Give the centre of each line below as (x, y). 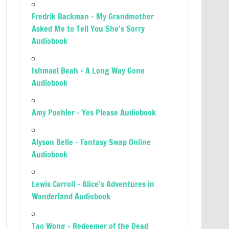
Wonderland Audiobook (71, 196)
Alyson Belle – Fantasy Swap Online (91, 142)
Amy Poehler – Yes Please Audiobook (94, 112)
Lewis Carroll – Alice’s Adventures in (93, 184)
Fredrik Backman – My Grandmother (93, 16)
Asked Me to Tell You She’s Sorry (88, 29)
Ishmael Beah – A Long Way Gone (88, 71)
